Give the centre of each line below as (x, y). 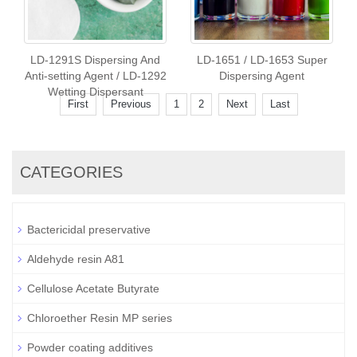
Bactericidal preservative (89, 229)
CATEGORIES (71, 172)
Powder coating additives (90, 347)
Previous (131, 104)
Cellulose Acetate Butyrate (93, 288)
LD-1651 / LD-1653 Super (262, 60)
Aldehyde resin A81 (76, 259)
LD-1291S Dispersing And (95, 60)
